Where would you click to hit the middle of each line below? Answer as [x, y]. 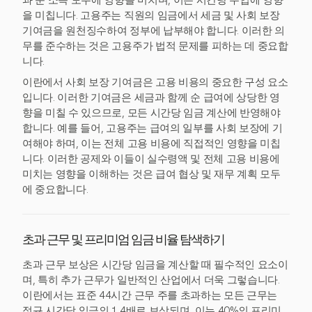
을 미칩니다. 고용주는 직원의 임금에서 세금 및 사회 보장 [151, 15]
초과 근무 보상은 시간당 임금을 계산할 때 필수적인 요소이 [155, 265]
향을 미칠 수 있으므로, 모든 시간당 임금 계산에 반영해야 [151, 113]
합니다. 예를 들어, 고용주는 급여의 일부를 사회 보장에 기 [153, 128]
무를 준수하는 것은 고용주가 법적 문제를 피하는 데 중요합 [155, 46]
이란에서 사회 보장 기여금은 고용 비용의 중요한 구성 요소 [155, 82]
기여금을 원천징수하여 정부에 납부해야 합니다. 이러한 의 [154, 31]
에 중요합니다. [55, 189]
